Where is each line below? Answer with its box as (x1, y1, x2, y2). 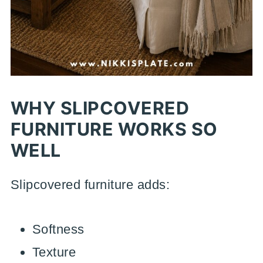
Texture (32, 245, 76, 259)
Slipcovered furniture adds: (10, 177, 170, 192)
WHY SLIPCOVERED (10, 97, 190, 119)
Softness (32, 222, 85, 237)
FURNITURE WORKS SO (10, 119, 218, 140)
